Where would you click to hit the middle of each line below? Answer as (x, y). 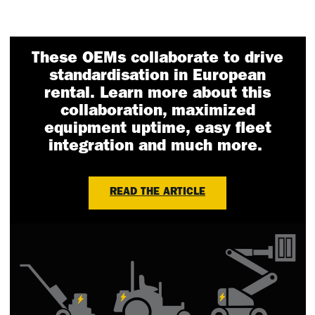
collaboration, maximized (157, 112)
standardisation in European (157, 77)
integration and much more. (157, 148)
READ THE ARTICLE (157, 193)
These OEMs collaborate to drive (157, 60)
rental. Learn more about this (157, 95)
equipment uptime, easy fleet (157, 130)
